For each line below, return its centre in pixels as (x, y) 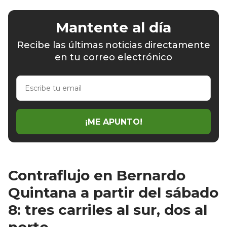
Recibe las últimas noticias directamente (113, 45)
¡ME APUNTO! (113, 122)
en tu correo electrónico (113, 58)
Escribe (30, 81)
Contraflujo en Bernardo (97, 176)
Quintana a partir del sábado (113, 193)
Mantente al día (113, 28)
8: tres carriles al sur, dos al (108, 210)
